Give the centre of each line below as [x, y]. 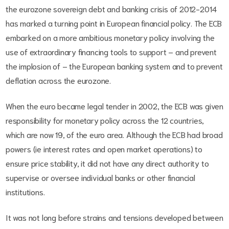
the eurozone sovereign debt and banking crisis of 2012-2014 [111, 8]
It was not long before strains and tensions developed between [114, 217]
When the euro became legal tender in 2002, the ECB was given [114, 105]
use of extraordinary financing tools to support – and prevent [111, 51]
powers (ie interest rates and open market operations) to [104, 148]
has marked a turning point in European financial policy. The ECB [114, 22]
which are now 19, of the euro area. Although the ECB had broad [114, 134]
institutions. [26, 191]
